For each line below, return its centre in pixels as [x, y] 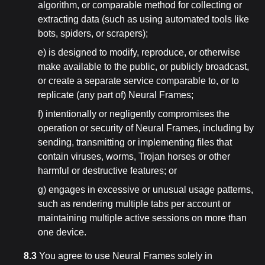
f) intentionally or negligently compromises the [134, 114]
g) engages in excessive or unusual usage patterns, [146, 190]
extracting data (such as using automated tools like [143, 19]
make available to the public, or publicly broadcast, [143, 67]
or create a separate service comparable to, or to [138, 81]
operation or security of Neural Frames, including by [146, 128]
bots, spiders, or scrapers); [93, 33]
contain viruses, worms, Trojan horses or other [134, 156]
